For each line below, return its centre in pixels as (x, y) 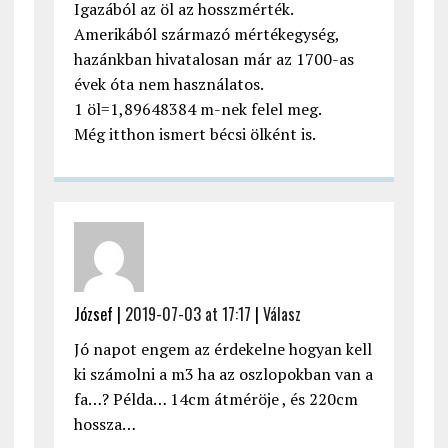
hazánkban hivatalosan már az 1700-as (213, 59)
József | (99, 314)
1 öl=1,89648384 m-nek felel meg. (197, 109)
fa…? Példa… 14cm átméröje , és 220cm (215, 399)
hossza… (104, 424)
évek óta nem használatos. (168, 84)
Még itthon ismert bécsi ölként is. (194, 134)
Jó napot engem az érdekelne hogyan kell (222, 349)
